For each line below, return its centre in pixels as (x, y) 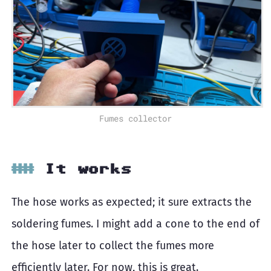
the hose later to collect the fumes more (113, 245)
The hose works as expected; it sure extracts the (132, 202)
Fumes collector (135, 118)
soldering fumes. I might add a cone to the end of (135, 224)
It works (88, 168)
